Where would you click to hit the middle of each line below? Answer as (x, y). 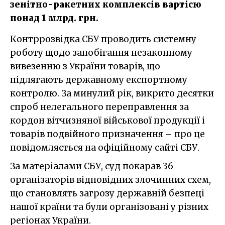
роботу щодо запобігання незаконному (101, 52)
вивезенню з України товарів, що (85, 66)
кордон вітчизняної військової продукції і (107, 120)
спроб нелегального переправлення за (99, 107)
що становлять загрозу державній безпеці (107, 193)
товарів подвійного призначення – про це (107, 134)
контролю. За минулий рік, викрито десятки (112, 93)
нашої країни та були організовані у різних (109, 207)
